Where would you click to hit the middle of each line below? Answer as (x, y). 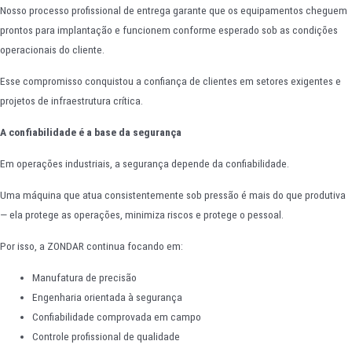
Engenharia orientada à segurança (108, 297)
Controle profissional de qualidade (106, 336)
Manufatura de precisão (85, 277)
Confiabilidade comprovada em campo (117, 316)
